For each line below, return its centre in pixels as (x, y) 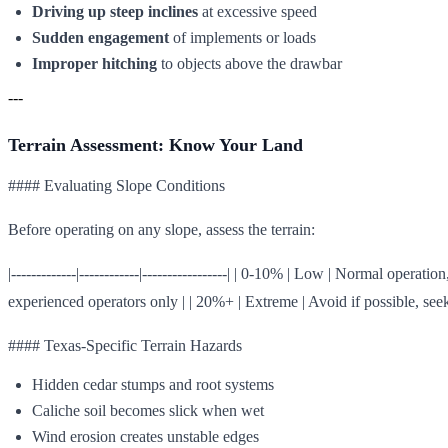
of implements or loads (242, 37)
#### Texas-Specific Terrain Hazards (125, 345)
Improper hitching (94, 63)
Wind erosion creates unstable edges (145, 436)
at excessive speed (257, 11)
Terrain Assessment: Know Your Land (155, 144)
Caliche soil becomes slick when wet (148, 410)
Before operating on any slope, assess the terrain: (161, 229)
